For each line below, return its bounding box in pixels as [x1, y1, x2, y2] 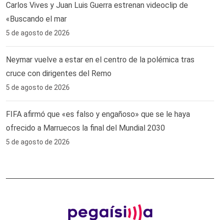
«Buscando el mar [6, 14, 67, 24]
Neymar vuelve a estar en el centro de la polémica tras [6, 55, 194, 64]
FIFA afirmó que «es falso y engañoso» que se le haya [6, 109, 190, 119]
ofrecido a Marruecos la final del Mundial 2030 [6, 123, 165, 133]
